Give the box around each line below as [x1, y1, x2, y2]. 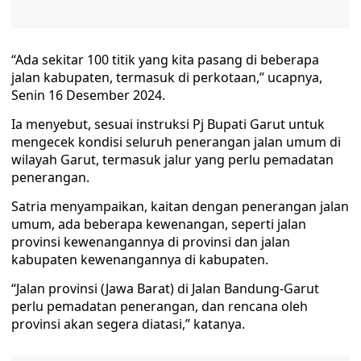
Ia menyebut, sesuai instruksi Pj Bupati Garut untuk [11, 115, 325, 134]
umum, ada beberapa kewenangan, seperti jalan [11, 215, 306, 234]
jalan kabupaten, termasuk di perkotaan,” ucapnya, [11, 68, 322, 87]
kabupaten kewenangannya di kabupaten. [11, 251, 268, 269]
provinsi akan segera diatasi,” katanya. [11, 315, 245, 334]
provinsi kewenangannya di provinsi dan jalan [11, 233, 290, 251]
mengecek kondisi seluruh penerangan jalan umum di [11, 133, 341, 151]
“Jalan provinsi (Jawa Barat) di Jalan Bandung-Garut [11, 280, 319, 298]
